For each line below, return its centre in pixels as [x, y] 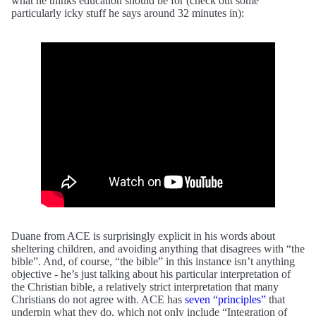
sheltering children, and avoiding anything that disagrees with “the [158, 248]
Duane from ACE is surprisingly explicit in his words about [143, 236]
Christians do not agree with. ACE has [98, 299]
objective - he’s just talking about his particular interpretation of [151, 274]
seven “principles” [225, 299]
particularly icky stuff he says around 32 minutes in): [128, 13]
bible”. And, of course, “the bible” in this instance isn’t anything [153, 261]
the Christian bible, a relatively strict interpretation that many [145, 286]
